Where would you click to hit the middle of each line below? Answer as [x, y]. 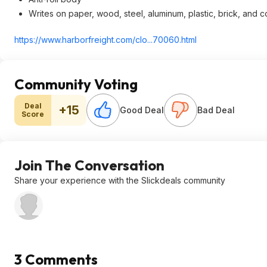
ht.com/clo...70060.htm [151, 40]
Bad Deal [216, 110]
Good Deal [142, 110]
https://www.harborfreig [60, 40]
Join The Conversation [89, 165]
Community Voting [76, 84]
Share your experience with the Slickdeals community [120, 180]
